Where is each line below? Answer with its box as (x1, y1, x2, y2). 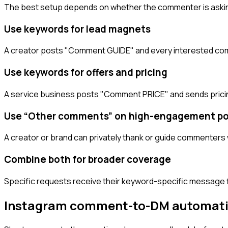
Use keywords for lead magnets (4, 22, 151, 36)
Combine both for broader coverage (4, 153, 171, 166)
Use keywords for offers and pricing (4, 66, 167, 79)
